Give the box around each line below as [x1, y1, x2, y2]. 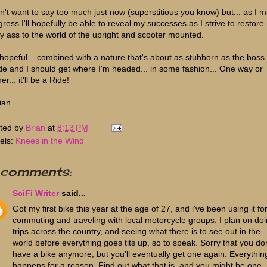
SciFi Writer [13, 188, 59, 198]
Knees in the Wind [15, 135, 84, 145]
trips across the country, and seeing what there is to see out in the [13, 226, 260, 236]
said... [59, 188, 86, 198]
